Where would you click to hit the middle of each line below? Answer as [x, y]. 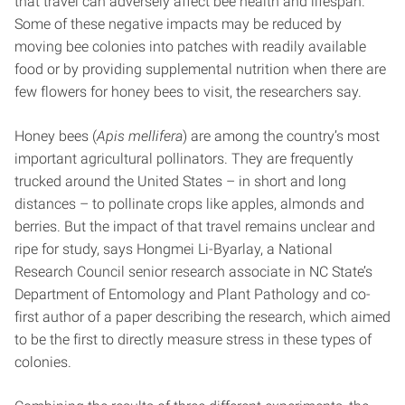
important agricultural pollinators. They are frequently [184, 159]
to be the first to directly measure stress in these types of [193, 339]
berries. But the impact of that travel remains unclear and [195, 226]
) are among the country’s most [281, 136]
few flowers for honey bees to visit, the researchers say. [188, 92]
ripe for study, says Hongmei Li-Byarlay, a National [174, 249]
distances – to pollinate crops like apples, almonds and [189, 204]
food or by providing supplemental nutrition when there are [200, 69]
